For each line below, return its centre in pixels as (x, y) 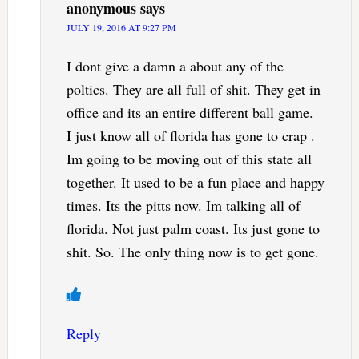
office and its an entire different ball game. (190, 113)
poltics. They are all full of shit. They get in (193, 89)
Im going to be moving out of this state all (189, 159)
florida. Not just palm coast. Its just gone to (193, 229)
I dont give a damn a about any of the (175, 66)
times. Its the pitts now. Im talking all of (183, 206)
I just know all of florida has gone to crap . (190, 136)
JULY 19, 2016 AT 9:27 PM (121, 28)
